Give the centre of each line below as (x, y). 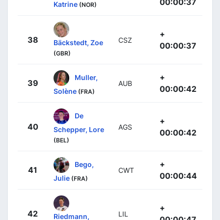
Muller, (86, 77)
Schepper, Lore (79, 130)
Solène (65, 91)
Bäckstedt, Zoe (78, 43)
